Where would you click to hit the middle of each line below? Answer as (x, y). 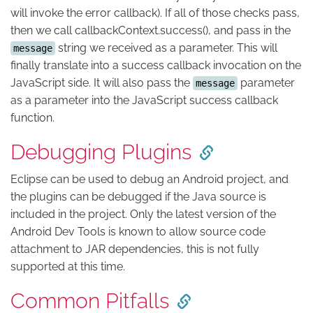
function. (32, 117)
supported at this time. (68, 266)
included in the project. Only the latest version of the (143, 214)
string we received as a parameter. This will (166, 48)
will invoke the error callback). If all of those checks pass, (155, 13)
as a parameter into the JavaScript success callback (144, 100)
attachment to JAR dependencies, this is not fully (135, 249)
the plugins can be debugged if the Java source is (138, 196)
